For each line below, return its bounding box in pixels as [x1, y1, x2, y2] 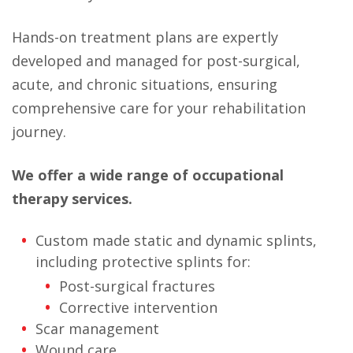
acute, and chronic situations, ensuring [12, 75, 277, 94]
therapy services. [12, 189, 132, 208]
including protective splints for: [35, 252, 251, 271]
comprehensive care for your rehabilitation [12, 98, 306, 117]
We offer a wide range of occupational [12, 165, 284, 184]
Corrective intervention [59, 298, 217, 317]
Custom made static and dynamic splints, [35, 231, 317, 250]
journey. [12, 122, 66, 141]
